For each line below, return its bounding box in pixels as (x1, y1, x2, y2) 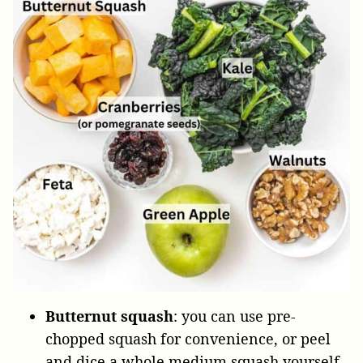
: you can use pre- (173, 305, 296, 326)
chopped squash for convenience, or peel (45, 328, 331, 348)
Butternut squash (45, 305, 173, 326)
